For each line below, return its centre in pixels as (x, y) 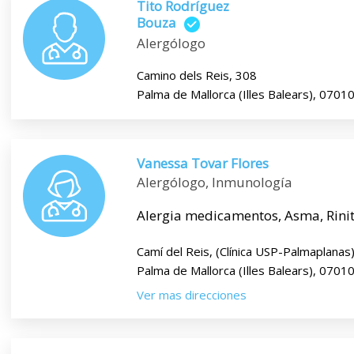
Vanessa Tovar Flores (202, 163)
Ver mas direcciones (191, 294)
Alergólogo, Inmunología (214, 182)
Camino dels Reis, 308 (196, 75)
